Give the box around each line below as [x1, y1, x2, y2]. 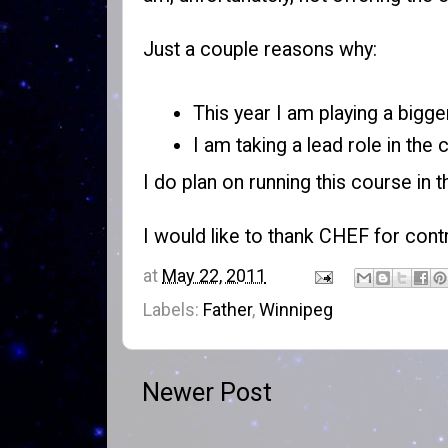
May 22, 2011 [162, 264, 266, 286]
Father [203, 298, 252, 320]
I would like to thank [143, 224, 319, 248]
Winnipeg [259, 298, 333, 320]
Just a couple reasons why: [143, 38, 377, 61]
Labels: [143, 298, 203, 320]
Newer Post [142, 377, 272, 407]
